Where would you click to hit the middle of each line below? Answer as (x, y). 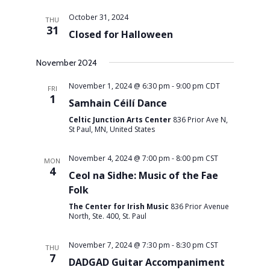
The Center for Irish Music (119, 206)
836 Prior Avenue (199, 206)
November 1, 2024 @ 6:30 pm (119, 86)
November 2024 (66, 62)
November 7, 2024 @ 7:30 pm (119, 245)
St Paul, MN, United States (111, 129)
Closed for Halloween (121, 34)
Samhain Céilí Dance (118, 103)
